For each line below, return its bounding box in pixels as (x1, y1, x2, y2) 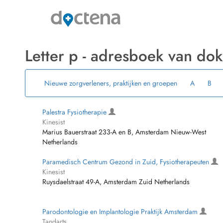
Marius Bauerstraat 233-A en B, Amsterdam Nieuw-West (42, 127, 206, 137)
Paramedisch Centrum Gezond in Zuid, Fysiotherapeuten (42, 157, 211, 167)
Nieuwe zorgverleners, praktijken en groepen (44, 78, 177, 88)
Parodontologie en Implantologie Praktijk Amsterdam (42, 207, 200, 217)
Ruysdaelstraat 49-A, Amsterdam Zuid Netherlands (42, 177, 190, 187)
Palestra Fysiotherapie (42, 107, 109, 117)
